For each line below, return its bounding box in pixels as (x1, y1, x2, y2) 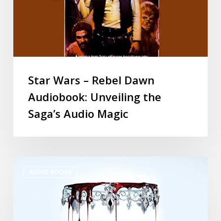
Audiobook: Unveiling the (28, 89, 161, 104)
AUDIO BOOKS (29, 167, 72, 176)
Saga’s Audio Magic (28, 106, 128, 121)
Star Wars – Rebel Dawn (28, 72, 154, 87)
